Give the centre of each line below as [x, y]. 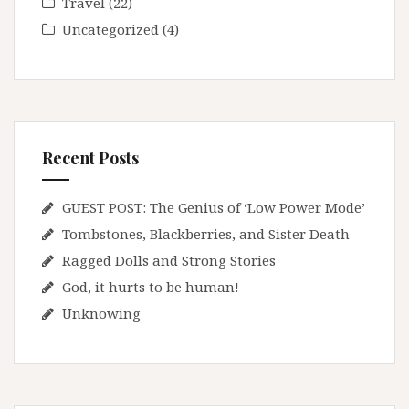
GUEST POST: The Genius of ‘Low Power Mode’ [214, 208]
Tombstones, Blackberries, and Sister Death [206, 234]
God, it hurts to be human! [151, 287]
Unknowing [101, 314]
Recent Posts [90, 158]
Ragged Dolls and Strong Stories [169, 261]
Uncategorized [110, 30]
